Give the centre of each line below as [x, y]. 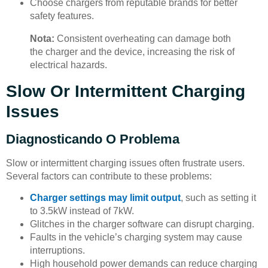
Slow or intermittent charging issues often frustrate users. [125, 163]
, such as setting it [218, 198]
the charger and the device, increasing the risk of [132, 51]
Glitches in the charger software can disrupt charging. [142, 224]
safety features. [62, 16]
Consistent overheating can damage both [143, 38]
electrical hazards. [68, 65]
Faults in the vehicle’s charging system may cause [136, 237]
